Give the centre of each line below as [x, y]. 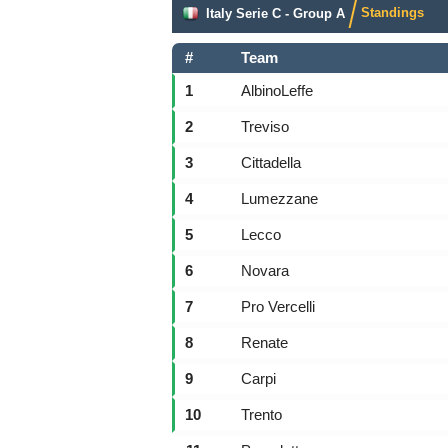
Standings [392, 13]
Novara [265, 270]
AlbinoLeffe [277, 90]
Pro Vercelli [278, 306]
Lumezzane [279, 198]
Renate [264, 342]
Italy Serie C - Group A [275, 13]
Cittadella [271, 162]
